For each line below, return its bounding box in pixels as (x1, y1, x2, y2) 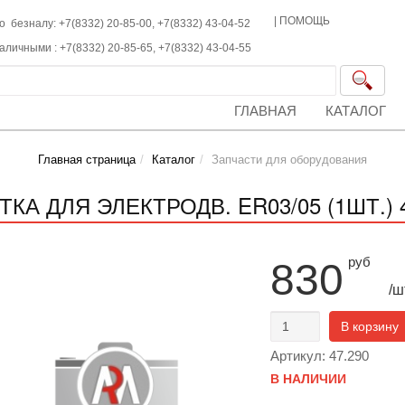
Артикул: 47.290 (269, 348, 369, 363)
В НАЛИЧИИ (269, 372, 346, 386)
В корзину (340, 319, 399, 334)
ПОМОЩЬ (279, 14, 331, 27)
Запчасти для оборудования (212, 153, 367, 166)
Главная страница (38, 153, 136, 166)
